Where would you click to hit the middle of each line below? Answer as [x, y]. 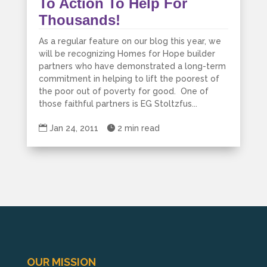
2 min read [138, 128]
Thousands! [79, 20]
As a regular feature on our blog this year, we [130, 41]
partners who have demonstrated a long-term [132, 66]
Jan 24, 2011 [74, 128]
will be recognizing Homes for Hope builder [127, 54]
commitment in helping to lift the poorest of [129, 79]
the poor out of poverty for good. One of [123, 91]
